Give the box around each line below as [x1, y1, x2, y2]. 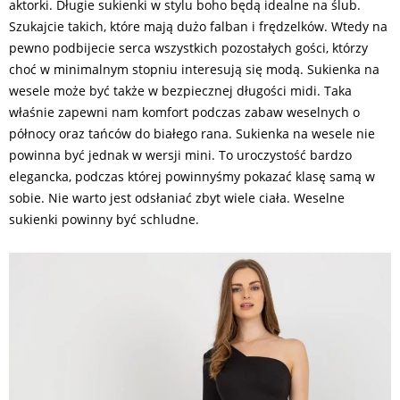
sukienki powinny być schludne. [9, 210, 199, 228]
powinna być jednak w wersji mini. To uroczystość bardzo [9, 146, 352, 163]
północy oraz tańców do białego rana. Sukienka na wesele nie [9, 124, 375, 142]
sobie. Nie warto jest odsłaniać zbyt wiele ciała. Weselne [9, 188, 345, 206]
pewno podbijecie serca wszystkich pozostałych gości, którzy [9, 38, 368, 56]
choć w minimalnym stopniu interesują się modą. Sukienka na [9, 60, 379, 78]
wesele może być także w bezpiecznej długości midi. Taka [9, 81, 352, 99]
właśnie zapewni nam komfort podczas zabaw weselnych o [9, 103, 360, 121]
